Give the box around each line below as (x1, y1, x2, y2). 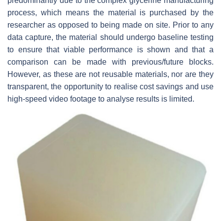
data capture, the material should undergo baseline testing (7, 33, 214, 42)
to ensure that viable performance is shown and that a (7, 45, 214, 54)
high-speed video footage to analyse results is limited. (7, 95, 194, 104)
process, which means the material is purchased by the (7, 8, 214, 17)
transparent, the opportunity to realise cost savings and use (7, 82, 214, 91)
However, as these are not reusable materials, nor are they (7, 70, 214, 79)
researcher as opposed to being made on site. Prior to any (7, 21, 214, 30)
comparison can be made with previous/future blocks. (7, 58, 214, 67)
